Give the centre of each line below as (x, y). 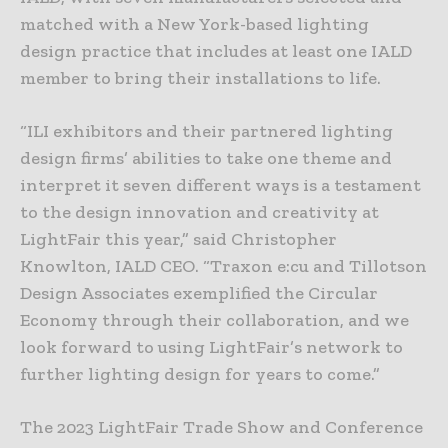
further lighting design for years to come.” (200, 373)
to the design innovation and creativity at (199, 211)
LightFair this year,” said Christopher (178, 238)
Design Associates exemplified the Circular (199, 292)
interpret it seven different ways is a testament (220, 184)
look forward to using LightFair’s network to (211, 346)
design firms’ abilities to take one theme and (206, 157)
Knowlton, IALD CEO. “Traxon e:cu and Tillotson (223, 265)
